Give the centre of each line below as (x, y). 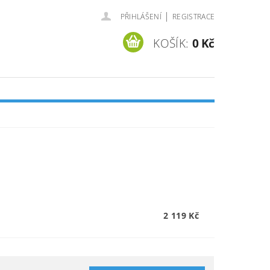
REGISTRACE (193, 17)
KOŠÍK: (171, 43)
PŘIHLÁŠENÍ (141, 17)
